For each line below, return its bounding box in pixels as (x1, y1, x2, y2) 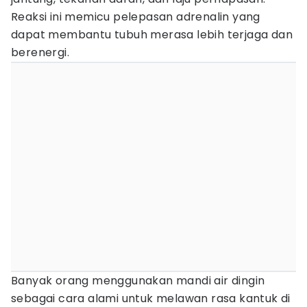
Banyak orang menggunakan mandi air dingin (11, 273, 265, 288)
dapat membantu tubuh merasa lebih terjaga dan (11, 27, 293, 42)
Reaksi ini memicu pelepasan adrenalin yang (11, 9, 260, 25)
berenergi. (11, 45, 70, 60)
